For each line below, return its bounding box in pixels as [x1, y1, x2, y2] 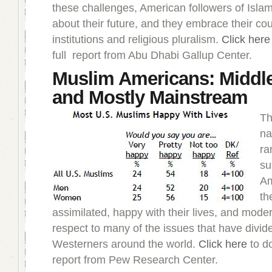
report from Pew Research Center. [52, 254, 218, 266]
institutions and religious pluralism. [52, 33, 222, 46]
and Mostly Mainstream [52, 87, 248, 108]
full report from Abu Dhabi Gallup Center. [52, 49, 252, 61]
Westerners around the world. [52, 238, 199, 250]
